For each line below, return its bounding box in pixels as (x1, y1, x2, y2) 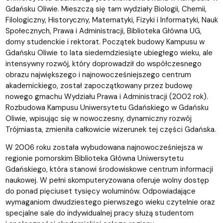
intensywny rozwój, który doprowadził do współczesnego (5, 58, 202, 69)
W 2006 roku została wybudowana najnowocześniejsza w (5, 142, 203, 152)
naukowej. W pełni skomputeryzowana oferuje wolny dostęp (5, 175, 209, 185)
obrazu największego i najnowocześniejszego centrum (5, 69, 191, 80)
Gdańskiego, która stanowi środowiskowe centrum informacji (5, 164, 213, 174)
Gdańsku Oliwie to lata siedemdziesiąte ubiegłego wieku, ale (5, 47, 213, 58)
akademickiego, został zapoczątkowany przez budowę (5, 80, 193, 91)
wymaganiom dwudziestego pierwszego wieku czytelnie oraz (5, 197, 215, 207)
